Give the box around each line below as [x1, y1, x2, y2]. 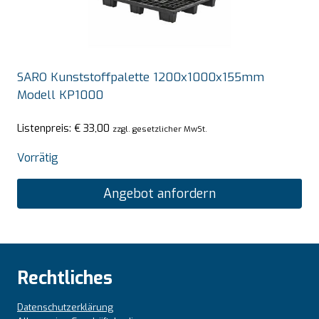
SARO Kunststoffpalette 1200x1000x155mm [17, 69, 264, 86]
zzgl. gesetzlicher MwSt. [113, 122, 207, 135]
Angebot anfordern [103, 185, 216, 203]
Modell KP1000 [17, 87, 103, 104]
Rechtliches [17, 266, 113, 291]
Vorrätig [17, 150, 58, 165]
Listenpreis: [17, 120, 74, 135]
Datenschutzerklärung [17, 301, 113, 314]
